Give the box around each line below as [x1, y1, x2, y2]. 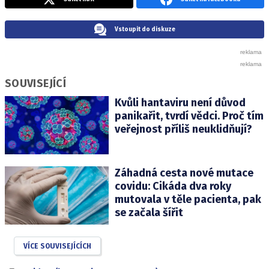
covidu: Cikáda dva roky [114, 180, 231, 193]
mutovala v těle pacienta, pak [114, 193, 261, 207]
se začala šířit [114, 206, 183, 220]
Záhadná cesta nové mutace [114, 166, 253, 180]
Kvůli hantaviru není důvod [114, 96, 246, 109]
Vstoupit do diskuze [114, 26, 175, 33]
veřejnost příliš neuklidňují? [114, 122, 252, 136]
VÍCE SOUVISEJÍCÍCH [23, 242, 91, 251]
